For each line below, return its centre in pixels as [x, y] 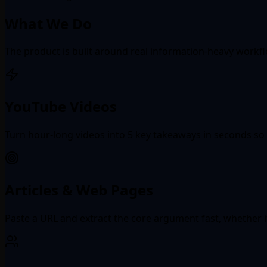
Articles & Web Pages [79, 190]
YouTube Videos [61, 107]
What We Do [48, 23]
